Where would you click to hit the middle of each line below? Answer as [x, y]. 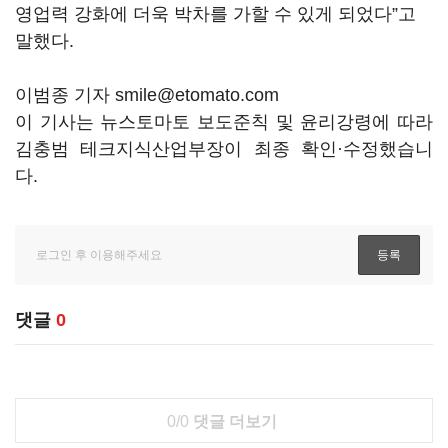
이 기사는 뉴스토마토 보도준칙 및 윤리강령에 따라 [224, 122]
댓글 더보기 [232, 421]
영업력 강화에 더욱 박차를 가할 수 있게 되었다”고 [215, 14]
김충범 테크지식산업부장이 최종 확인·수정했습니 [224, 149]
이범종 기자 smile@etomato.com [147, 95]
